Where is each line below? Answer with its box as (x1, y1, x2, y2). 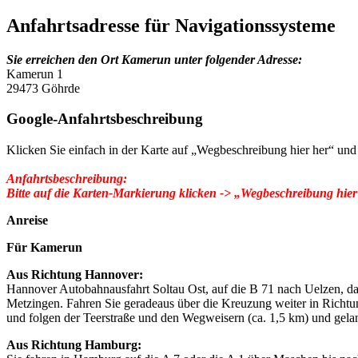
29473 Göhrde (6, 81, 80, 95)
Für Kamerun (6, 241, 82, 255)
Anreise (6, 213, 48, 228)
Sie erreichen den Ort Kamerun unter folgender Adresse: (6, 52, 302, 66)
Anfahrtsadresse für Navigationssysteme (6, 14, 336, 36)
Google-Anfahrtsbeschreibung (6, 110, 203, 128)
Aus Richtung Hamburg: (6, 338, 141, 352)
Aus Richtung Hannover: (6, 268, 143, 282)
